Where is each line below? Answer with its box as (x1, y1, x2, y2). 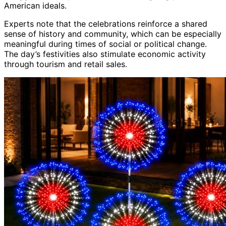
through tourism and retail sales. (4, 59, 127, 69)
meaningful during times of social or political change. (4, 38, 207, 49)
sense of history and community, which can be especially (4, 28, 221, 39)
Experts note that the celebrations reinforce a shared (4, 18, 207, 29)
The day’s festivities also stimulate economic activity (4, 48, 206, 59)
